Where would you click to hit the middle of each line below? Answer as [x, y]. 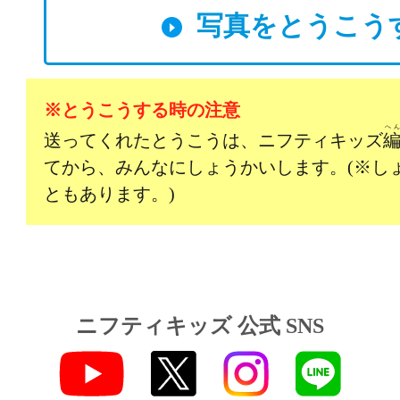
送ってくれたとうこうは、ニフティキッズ [214, 141]
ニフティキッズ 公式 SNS [200, 326]
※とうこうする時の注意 [142, 110]
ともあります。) [110, 194]
